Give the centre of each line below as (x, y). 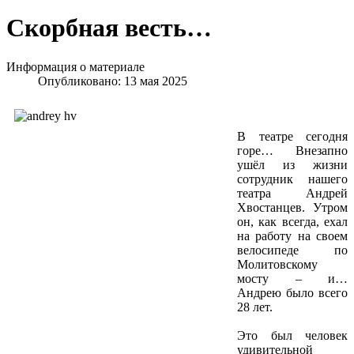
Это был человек (292, 335)
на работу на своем (292, 235)
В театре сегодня (292, 136)
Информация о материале (75, 66)
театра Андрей (292, 193)
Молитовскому (277, 264)
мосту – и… (292, 278)
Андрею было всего (292, 292)
